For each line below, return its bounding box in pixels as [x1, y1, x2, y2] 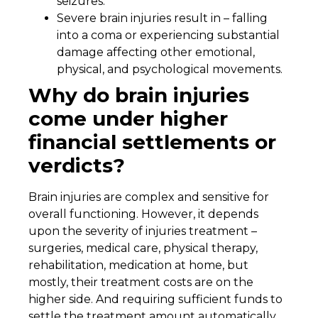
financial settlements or [28, 130, 276, 155]
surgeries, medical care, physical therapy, [28, 241, 258, 256]
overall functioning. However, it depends [28, 207, 258, 221]
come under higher [28, 106, 228, 131]
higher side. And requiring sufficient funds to [28, 292, 283, 307]
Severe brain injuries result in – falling [57, 11, 268, 26]
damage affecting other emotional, [57, 45, 255, 60]
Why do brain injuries [28, 83, 249, 108]
